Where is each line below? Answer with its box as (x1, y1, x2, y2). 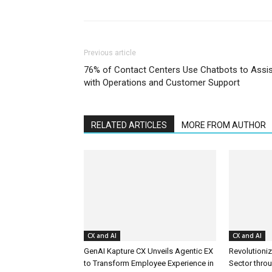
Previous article (84, 48, 136, 57)
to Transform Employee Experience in (84, 258, 214, 268)
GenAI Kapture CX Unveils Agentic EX (84, 246, 213, 256)
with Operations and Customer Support (84, 76, 240, 88)
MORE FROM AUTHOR (182, 120, 266, 130)
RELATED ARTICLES (91, 120, 167, 130)
